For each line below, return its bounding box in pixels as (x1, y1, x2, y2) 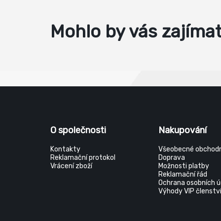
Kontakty (50, 145, 80, 153)
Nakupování (158, 125, 207, 136)
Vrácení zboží (50, 162, 92, 170)
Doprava (158, 153, 185, 162)
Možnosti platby (158, 162, 210, 170)
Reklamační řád (158, 170, 208, 179)
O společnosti (50, 125, 106, 136)
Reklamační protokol (50, 153, 115, 162)
